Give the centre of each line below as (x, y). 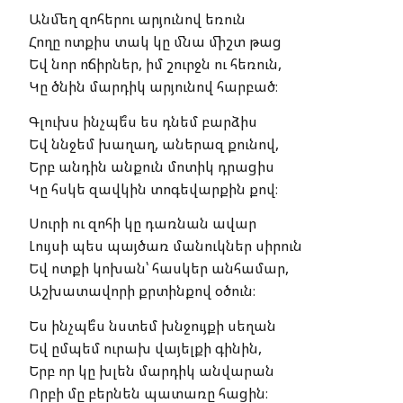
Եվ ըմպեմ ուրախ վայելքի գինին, (145, 348)
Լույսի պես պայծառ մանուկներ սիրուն (166, 246)
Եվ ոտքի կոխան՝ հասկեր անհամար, (159, 269)
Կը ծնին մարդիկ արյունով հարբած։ (153, 86)
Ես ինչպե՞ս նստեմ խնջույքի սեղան (157, 325)
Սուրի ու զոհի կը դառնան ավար (148, 224)
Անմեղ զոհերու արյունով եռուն (143, 19)
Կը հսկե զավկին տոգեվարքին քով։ (153, 188)
